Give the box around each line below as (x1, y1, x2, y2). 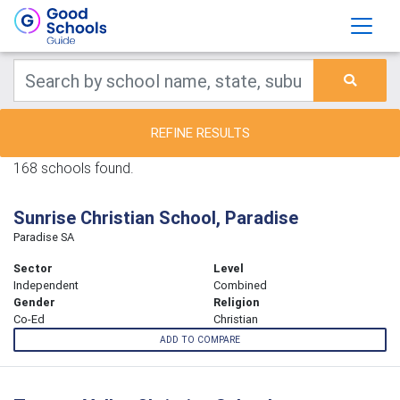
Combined (213, 278, 267, 293)
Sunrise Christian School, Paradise (13, 206, 298, 229)
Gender (13, 295, 55, 310)
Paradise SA (13, 229, 74, 245)
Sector (13, 261, 53, 276)
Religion (213, 295, 260, 310)
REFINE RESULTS (150, 124, 250, 141)
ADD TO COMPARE (160, 334, 240, 346)
